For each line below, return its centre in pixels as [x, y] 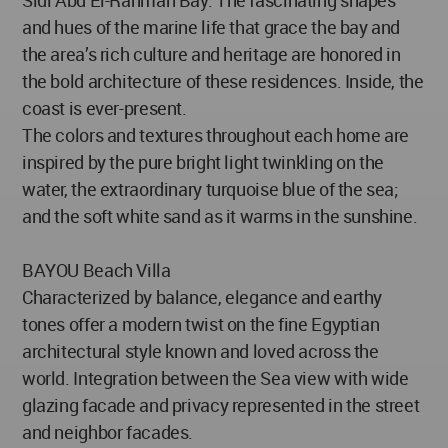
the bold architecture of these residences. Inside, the [223, 81]
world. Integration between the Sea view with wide [215, 378]
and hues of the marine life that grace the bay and [211, 27]
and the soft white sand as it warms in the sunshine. [220, 216]
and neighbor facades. [108, 432]
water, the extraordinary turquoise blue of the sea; [210, 189]
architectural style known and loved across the [200, 351]
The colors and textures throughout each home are [215, 135]
